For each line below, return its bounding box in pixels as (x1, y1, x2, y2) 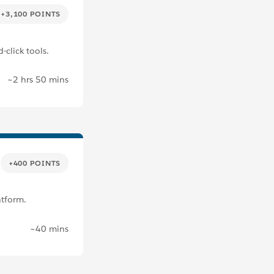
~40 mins (30, 223, 68, 234)
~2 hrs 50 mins (7, 74, 68, 86)
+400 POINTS (8, 157, 61, 168)
